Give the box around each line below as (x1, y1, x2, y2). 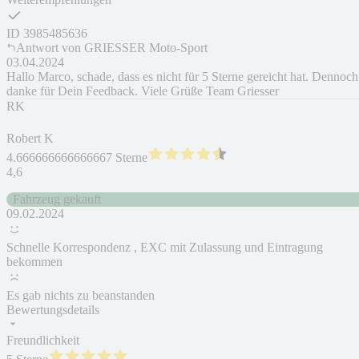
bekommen (6, 255, 63, 269)
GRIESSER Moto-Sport (84, 41, 208, 55)
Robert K (6, 131, 54, 146)
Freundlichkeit (6, 333, 79, 348)
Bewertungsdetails (6, 303, 99, 317)
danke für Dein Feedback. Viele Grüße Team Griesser (6, 84, 279, 99)
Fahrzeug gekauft (13, 192, 101, 207)
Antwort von (16, 41, 81, 55)
